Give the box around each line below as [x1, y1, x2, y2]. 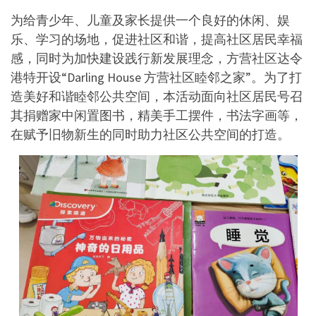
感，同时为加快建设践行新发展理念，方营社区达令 [11, 49, 303, 66]
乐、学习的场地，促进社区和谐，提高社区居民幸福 [11, 30, 303, 47]
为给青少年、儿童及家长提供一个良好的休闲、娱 [11, 11, 290, 28]
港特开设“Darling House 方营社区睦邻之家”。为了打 [11, 68, 302, 85]
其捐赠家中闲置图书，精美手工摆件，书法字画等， [11, 107, 303, 123]
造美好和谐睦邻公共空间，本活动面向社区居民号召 [11, 87, 303, 104]
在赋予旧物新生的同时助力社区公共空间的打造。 [11, 126, 290, 142]
